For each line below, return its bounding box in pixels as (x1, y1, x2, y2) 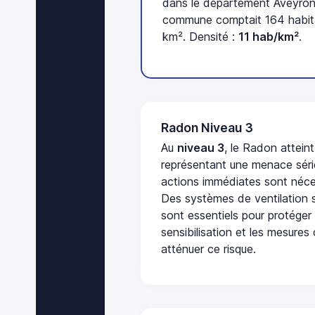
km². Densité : (162, 30, 239, 44)
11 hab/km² (238, 30, 300, 44)
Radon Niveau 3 (161, 120, 254, 135)
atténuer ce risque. (161, 242, 257, 257)
